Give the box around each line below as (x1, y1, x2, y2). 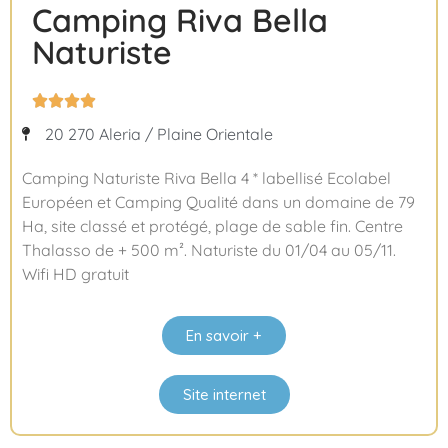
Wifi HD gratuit (22, 264, 129, 285)
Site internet (182, 385, 266, 405)
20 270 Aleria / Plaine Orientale (44, 124, 273, 145)
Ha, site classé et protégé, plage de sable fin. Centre (22, 216, 403, 237)
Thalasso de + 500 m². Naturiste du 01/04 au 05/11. (22, 240, 396, 261)
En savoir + (186, 326, 262, 346)
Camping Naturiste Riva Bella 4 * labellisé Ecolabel (22, 168, 391, 189)
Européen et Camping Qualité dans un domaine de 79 (22, 192, 415, 213)
